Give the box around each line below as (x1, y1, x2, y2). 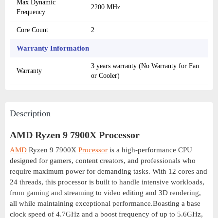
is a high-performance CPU (108, 146, 192, 154)
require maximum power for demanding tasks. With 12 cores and (10, 167, 207, 176)
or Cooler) (91, 72, 120, 80)
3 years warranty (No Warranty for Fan (91, 62, 199, 70)
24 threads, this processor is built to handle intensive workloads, (10, 178, 204, 186)
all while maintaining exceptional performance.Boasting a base (10, 200, 200, 208)
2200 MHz (91, 3, 120, 11)
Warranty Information (17, 44, 89, 53)
